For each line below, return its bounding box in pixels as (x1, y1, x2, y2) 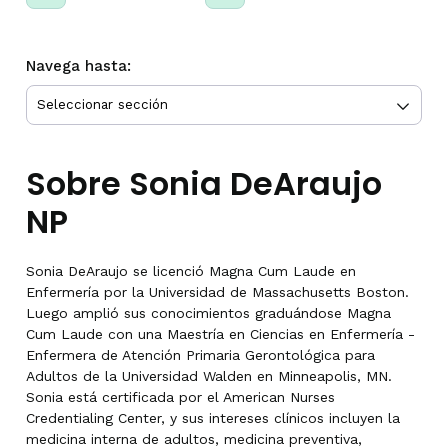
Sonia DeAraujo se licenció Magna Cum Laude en (26, 262, 356, 279)
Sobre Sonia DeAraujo (26, 160, 382, 206)
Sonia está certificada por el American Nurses (26, 388, 335, 405)
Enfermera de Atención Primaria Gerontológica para (26, 346, 375, 363)
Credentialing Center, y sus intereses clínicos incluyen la (26, 409, 400, 426)
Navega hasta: (26, 56, 131, 75)
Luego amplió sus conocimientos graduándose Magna (26, 304, 391, 321)
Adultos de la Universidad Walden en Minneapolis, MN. (26, 367, 392, 384)
